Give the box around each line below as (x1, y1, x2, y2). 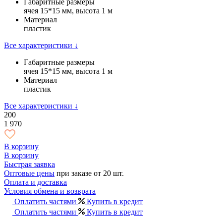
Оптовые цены (4, 168, 55, 177)
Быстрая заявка (4, 160, 55, 168)
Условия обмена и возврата (4, 186, 96, 195)
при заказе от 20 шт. (56, 168, 124, 177)
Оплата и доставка (4, 177, 67, 186)
